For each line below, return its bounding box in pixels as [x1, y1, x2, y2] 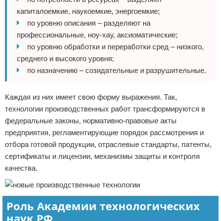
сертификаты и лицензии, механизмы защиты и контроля [5, 152, 200, 160]
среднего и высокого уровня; [17, 54, 114, 63]
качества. [5, 164, 37, 172]
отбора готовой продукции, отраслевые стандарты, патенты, [5, 140, 212, 148]
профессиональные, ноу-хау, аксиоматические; [17, 31, 178, 39]
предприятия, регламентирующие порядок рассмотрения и [5, 128, 204, 137]
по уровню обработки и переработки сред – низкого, [27, 42, 204, 51]
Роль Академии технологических [6, 198, 200, 213]
